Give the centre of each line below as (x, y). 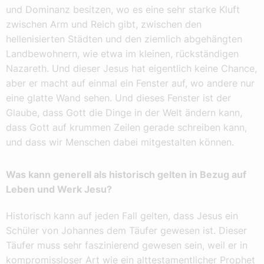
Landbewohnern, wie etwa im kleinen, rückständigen (122, 54)
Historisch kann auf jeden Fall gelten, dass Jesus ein (122, 216)
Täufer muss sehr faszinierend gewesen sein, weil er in (127, 245)
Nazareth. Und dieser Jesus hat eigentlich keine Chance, (131, 69)
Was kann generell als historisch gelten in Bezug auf (126, 175)
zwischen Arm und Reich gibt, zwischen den (104, 24)
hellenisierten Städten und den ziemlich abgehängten (124, 39)
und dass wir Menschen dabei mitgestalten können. (120, 142)
